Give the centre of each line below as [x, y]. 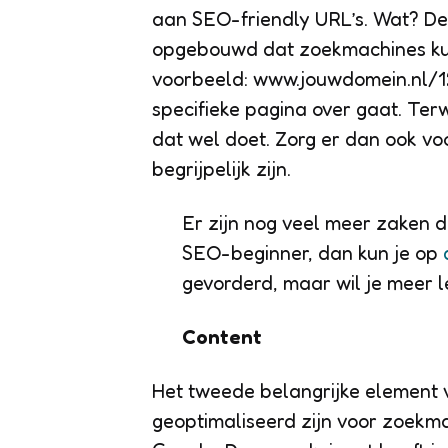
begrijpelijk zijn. [221, 168]
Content [222, 336]
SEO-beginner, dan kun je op [312, 252]
